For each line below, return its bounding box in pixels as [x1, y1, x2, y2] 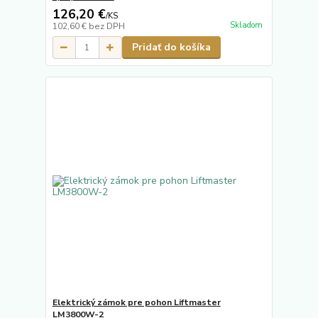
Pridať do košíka [131, 40, 211, 55]
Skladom [229, 19, 263, 31]
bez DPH [88, 21, 125, 33]
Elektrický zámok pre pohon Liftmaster [52, 296, 221, 308]
